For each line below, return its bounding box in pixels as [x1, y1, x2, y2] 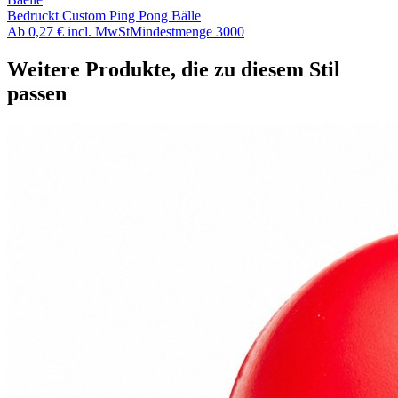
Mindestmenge [130, 24, 212, 40]
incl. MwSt [68, 24, 130, 40]
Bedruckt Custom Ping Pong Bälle [7, 8, 201, 24]
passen [7, 82, 67, 106]
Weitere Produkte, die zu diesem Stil [7, 58, 340, 82]
